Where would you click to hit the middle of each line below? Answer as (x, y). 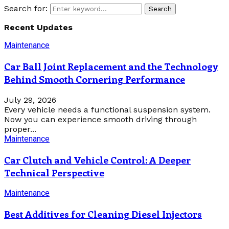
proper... (20, 129)
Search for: (26, 9)
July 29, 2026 (30, 100)
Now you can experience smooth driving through (100, 119)
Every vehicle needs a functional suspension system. (107, 109)
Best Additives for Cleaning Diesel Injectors (103, 214)
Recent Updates (38, 28)
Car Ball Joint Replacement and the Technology (111, 66)
